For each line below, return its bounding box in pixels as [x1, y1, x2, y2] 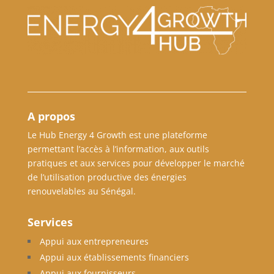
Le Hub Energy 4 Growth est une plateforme [27, 129, 207, 141]
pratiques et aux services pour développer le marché [27, 157, 245, 169]
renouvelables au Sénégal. [27, 185, 136, 198]
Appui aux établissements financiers [39, 251, 189, 264]
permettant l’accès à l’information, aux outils [27, 143, 209, 155]
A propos [27, 109, 75, 124]
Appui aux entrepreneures [39, 235, 149, 248]
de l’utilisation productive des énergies [27, 171, 187, 183]
